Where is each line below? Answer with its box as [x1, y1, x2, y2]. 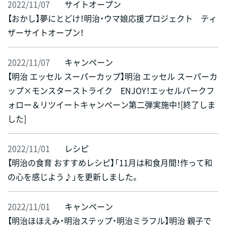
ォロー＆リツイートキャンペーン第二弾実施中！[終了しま [8, 98, 215, 111]
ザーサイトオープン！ [8, 26, 84, 39]
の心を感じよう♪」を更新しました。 [8, 171, 139, 183]
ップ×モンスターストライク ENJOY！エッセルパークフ [8, 84, 214, 97]
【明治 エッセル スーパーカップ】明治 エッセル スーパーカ [8, 70, 217, 83]
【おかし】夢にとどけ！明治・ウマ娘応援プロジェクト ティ [8, 12, 217, 25]
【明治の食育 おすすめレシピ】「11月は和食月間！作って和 [8, 156, 212, 169]
